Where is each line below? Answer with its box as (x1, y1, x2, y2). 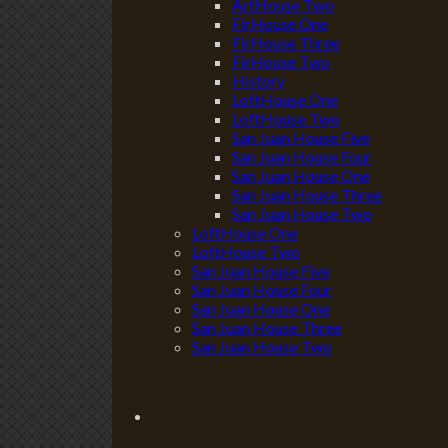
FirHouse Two (232, 52, 330, 72)
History (232, 71, 285, 91)
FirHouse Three (232, 33, 340, 53)
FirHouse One (232, 14, 328, 34)
